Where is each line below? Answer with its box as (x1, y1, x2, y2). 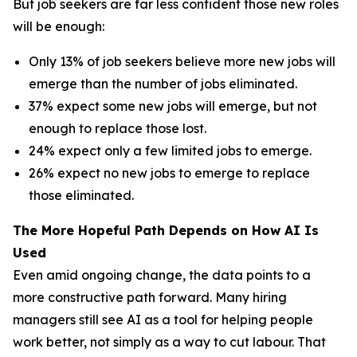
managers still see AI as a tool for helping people (13, 312, 313, 328)
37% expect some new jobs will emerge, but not (29, 98, 317, 114)
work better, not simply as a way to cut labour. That (13, 334, 326, 350)
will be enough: (13, 18, 104, 34)
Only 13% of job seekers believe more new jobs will (29, 53, 335, 69)
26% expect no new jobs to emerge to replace (29, 165, 310, 181)
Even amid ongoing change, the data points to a (13, 267, 311, 283)
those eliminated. (29, 187, 134, 203)
